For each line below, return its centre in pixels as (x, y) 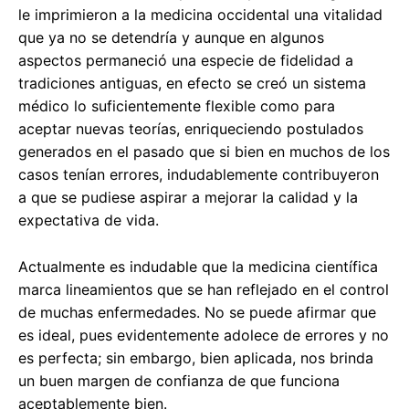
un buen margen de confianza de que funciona (179, 381)
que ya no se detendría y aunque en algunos (171, 38)
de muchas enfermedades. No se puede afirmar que (197, 313)
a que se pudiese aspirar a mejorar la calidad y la (188, 198)
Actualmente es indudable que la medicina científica (198, 267)
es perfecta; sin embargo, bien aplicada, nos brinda (196, 358)
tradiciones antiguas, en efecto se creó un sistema (192, 84)
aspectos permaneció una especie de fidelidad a (186, 61)
